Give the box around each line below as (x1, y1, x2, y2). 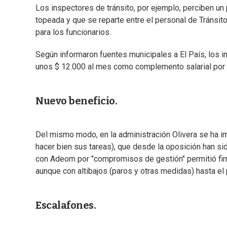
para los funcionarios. (35, 27, 111, 37)
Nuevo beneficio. (35, 95, 117, 107)
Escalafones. (35, 199, 96, 212)
